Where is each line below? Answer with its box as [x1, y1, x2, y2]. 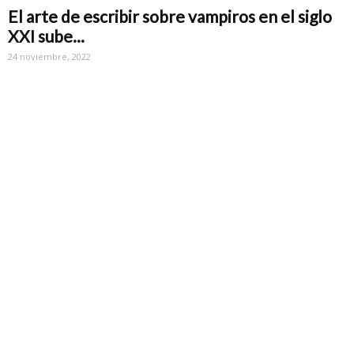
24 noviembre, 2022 [8, 51, 91, 63]
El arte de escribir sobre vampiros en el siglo [8, 6, 332, 27]
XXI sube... [8, 26, 85, 47]
